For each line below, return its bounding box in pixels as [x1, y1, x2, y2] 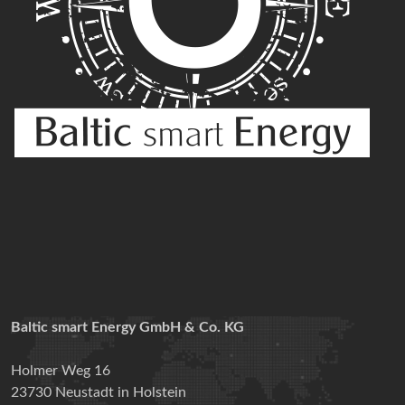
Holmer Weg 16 [11, 363, 110, 378]
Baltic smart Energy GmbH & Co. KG [11, 320, 244, 334]
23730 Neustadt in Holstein [11, 385, 186, 400]
